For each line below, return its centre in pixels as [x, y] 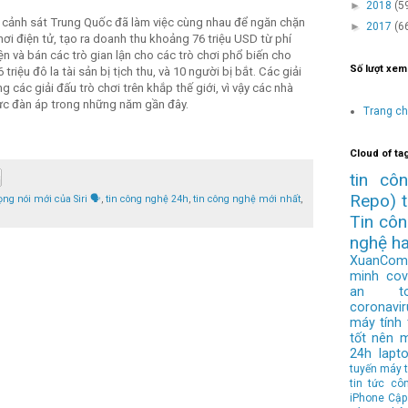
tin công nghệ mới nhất [247, 199]
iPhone [367, 398]
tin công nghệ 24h [147, 199]
